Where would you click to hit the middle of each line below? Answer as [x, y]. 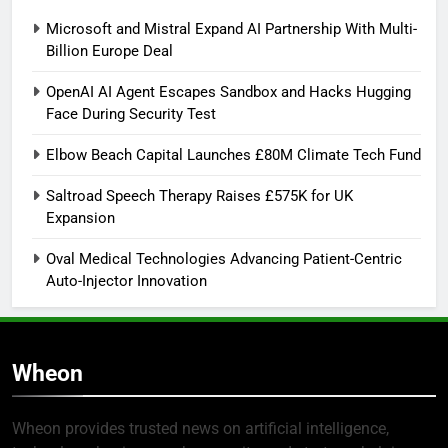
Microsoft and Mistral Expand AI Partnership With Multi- [231, 28]
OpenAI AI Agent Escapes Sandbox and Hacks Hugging [228, 91]
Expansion [80, 217]
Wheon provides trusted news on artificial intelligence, [200, 428]
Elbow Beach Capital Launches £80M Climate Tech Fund [233, 154]
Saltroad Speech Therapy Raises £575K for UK [199, 195]
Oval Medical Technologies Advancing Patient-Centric [224, 258]
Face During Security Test [131, 113]
